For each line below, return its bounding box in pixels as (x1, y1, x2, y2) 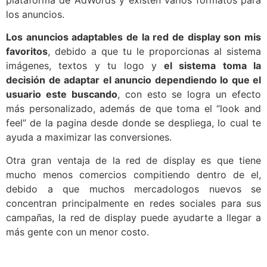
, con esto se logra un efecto (117, 88, 261, 101)
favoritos (6, 45, 48, 58)
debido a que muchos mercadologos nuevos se (6, 182, 261, 195)
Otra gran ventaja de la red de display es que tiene (6, 154, 261, 166)
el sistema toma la (157, 60, 262, 72)
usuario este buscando (6, 88, 117, 101)
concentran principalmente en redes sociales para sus (6, 197, 261, 209)
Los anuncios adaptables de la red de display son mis (6, 31, 261, 44)
